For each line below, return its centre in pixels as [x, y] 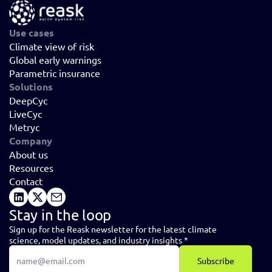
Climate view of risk [52, 46]
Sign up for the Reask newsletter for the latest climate [113, 229]
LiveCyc [25, 114]
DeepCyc [28, 100]
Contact [26, 181]
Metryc [24, 127]
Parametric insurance [55, 73]
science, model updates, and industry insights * [99, 240]
